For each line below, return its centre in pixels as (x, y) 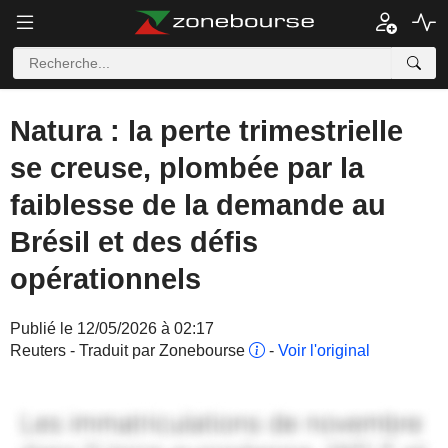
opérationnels (105, 279)
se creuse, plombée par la (187, 168)
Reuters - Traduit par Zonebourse (129, 350)
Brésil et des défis (134, 242)
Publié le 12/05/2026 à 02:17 (112, 328)
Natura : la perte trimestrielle (206, 131)
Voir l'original (324, 350)
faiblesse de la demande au (198, 205)
